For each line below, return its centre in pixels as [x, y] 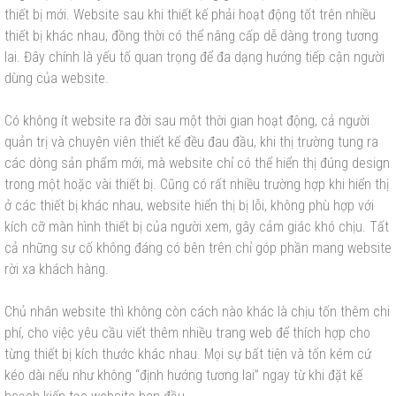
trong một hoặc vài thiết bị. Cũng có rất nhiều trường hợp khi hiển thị [197, 185]
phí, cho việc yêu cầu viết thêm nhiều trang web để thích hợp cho [187, 333]
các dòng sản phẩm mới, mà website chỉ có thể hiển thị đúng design [197, 164]
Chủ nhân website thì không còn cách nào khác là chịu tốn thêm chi [197, 312]
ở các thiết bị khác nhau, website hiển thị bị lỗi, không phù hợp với [189, 206]
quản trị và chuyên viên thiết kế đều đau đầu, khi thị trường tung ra [191, 142]
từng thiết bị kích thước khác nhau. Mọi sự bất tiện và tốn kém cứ [188, 354]
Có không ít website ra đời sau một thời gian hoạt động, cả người [187, 121]
